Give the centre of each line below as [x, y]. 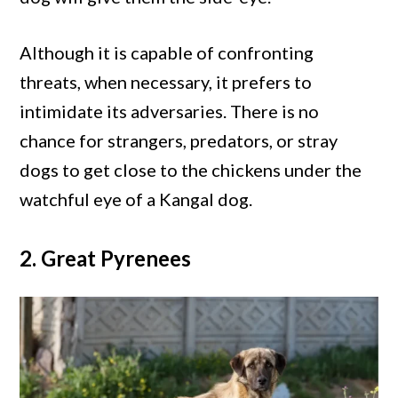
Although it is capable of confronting [167, 52]
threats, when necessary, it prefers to [166, 81]
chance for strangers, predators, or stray [179, 140]
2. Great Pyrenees [106, 258]
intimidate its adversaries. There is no [170, 111]
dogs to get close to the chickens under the [191, 169]
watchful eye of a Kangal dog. [136, 199]
